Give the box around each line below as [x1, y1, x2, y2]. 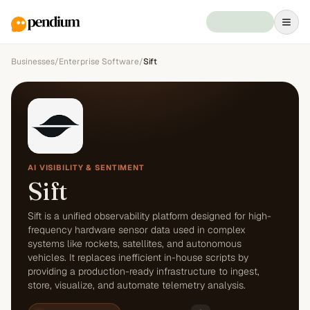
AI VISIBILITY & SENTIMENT [28, 163, 145, 172]
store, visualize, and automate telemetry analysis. [28, 279, 246, 291]
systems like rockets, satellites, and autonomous [28, 237, 241, 250]
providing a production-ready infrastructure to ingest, [28, 265, 259, 277]
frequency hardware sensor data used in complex [28, 224, 246, 236]
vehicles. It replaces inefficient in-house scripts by [28, 251, 248, 264]
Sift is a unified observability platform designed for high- [28, 210, 271, 222]
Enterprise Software [59, 56, 139, 67]
